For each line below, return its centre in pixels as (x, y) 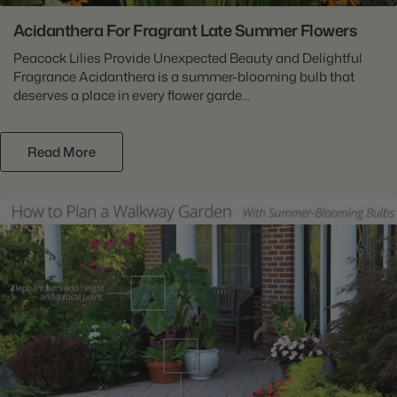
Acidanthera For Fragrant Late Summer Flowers (185, 30)
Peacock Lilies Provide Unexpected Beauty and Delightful (188, 58)
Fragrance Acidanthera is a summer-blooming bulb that (184, 76)
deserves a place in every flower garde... (132, 95)
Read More (62, 152)
